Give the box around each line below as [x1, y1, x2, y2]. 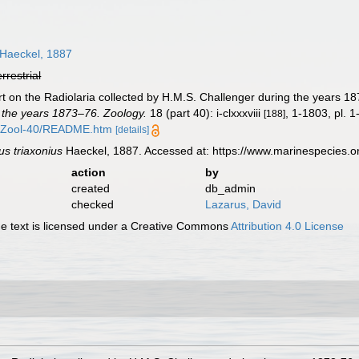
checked [71, 198, 114, 211]
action [71, 166, 106, 179]
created [71, 182, 110, 195]
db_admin [204, 182, 256, 195]
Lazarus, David [204, 198, 281, 211]
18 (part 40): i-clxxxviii [147, 107, 264, 119]
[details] [115, 124, 150, 135]
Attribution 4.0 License [231, 220, 345, 232]
